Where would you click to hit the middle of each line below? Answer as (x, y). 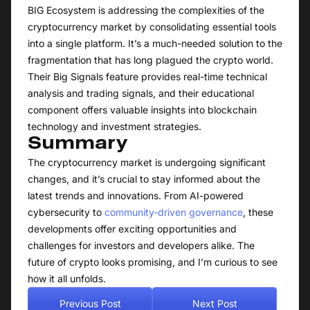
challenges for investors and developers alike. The (141, 246)
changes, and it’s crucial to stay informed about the (144, 179)
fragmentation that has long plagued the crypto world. (151, 60)
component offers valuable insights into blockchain (142, 110)
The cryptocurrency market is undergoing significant (147, 163)
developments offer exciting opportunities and (132, 229)
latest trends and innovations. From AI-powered (136, 196)
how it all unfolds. (67, 279)
